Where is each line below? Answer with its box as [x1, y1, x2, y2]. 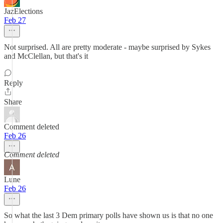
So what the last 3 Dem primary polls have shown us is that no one [4, 211, 213, 220]
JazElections [4, 7, 43, 15]
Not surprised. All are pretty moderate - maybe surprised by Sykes [4, 43, 211, 51]
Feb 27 [4, 16, 26, 24]
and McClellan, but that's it [4, 52, 88, 60]
